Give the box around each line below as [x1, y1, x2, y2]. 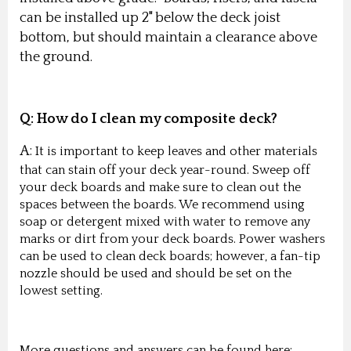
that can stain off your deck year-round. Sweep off [20, 162, 310, 177]
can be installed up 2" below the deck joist [20, 9, 280, 26]
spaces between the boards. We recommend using [20, 197, 305, 212]
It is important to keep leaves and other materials [35, 143, 317, 158]
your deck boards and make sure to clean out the [20, 179, 301, 194]
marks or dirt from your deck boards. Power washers [20, 231, 325, 246]
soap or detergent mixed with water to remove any [20, 214, 310, 229]
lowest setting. [20, 283, 103, 298]
